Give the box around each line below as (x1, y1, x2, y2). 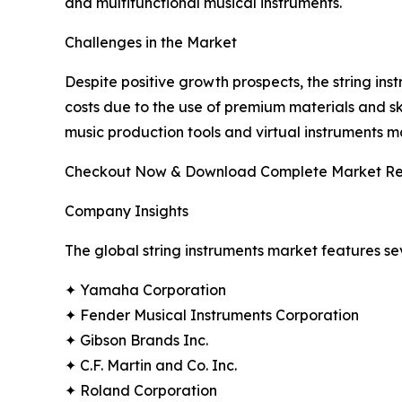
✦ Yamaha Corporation (65, 281, 226, 300)
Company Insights (65, 202, 188, 221)
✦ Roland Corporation (65, 381, 217, 400)
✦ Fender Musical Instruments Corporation (65, 306, 359, 325)
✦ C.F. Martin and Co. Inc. (65, 356, 237, 375)
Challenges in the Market (65, 33, 237, 52)
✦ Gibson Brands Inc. (65, 331, 208, 350)
